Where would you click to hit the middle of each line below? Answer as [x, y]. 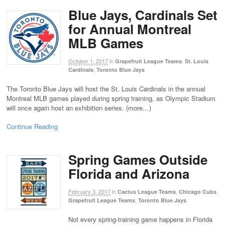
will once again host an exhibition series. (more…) [79, 108]
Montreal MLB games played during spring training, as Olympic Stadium [111, 98]
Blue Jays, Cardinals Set [143, 15]
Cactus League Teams [147, 191]
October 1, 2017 [88, 61]
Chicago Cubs [198, 191]
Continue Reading [32, 127]
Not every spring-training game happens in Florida [140, 219]
